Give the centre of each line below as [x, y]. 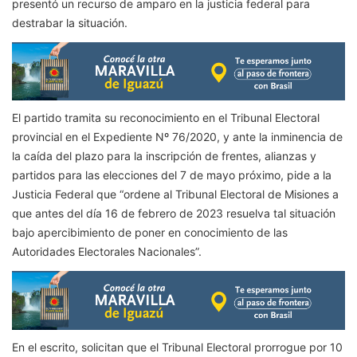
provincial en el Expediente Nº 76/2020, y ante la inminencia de [177, 137]
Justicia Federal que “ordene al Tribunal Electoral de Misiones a [175, 194]
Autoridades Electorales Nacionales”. [107, 252]
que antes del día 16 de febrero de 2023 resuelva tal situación [174, 214]
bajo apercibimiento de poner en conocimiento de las [150, 233]
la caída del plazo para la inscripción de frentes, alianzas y [164, 156]
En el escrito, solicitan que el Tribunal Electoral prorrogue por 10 [177, 347]
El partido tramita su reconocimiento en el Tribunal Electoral [166, 118]
